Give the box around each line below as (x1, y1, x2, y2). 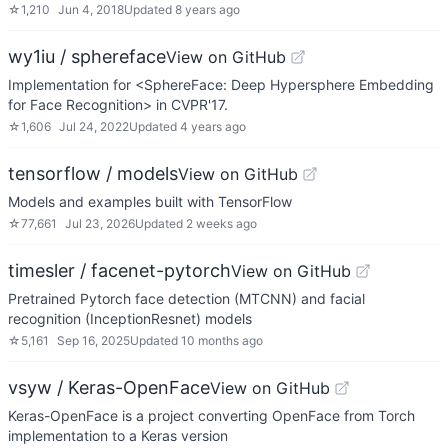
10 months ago (181, 333, 263, 348)
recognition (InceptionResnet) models (8, 310, 252, 327)
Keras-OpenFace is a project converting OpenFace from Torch (8, 407, 415, 424)
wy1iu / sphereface (8, 46, 166, 67)
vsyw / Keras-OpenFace (8, 377, 210, 398)
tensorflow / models (8, 163, 178, 184)
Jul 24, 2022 (59, 119, 129, 134)
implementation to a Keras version (8, 427, 228, 444)
